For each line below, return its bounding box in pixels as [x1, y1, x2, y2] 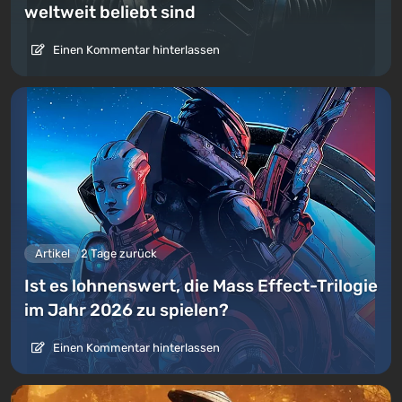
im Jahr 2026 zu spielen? [24, 299, 229, 320]
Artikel [35, 246, 70, 260]
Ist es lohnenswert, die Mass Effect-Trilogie [24, 275, 378, 296]
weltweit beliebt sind [24, 2, 196, 23]
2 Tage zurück [81, 246, 157, 260]
